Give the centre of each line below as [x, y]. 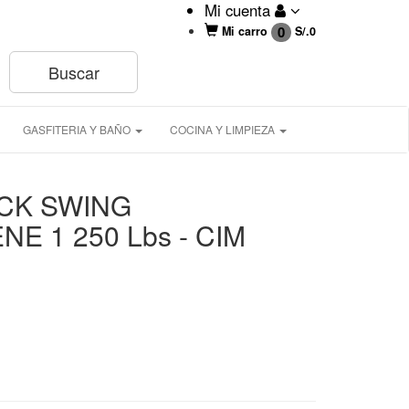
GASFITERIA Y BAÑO [78, 130]
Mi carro [245, 31]
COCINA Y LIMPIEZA [224, 130]
